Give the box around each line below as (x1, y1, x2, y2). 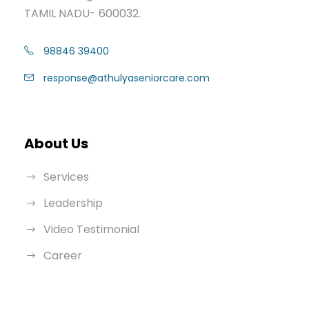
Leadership (43, 195, 103, 211)
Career (43, 247, 82, 263)
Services (43, 168, 89, 185)
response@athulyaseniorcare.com (43, 70, 210, 85)
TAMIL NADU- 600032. (24, 5, 141, 21)
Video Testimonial (43, 221, 139, 237)
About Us (24, 133, 88, 153)
